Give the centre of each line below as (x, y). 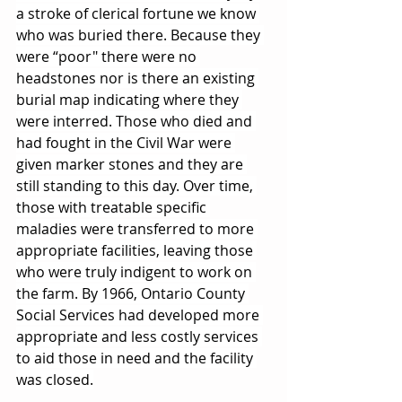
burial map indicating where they (129, 99)
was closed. (55, 379)
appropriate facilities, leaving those (136, 250)
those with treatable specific (113, 207)
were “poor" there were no (108, 56)
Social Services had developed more (140, 315)
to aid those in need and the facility (136, 358)
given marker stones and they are (131, 164)
